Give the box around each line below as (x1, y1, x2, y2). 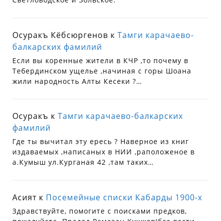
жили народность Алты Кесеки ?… (12, 76, 143, 86)
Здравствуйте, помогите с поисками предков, (12, 206, 187, 216)
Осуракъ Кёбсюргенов (12, 29, 109, 40)
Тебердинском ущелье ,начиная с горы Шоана (12, 66, 192, 75)
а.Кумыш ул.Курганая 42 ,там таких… (12, 157, 154, 167)
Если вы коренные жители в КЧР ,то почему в (12, 55, 189, 65)
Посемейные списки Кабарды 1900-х (46, 191, 203, 203)
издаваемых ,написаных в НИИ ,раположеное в (12, 147, 195, 157)
